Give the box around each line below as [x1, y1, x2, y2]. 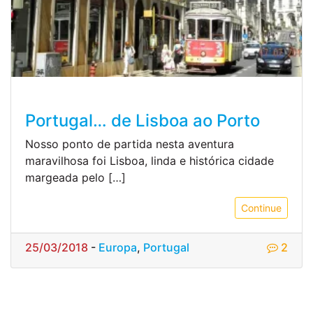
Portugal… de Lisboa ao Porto [25, 110, 260, 131]
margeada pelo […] [25, 170, 126, 184]
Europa [99, 240, 137, 254]
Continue [241, 201, 282, 214]
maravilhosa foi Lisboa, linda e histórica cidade [25, 153, 274, 168]
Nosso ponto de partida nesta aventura [25, 136, 234, 151]
